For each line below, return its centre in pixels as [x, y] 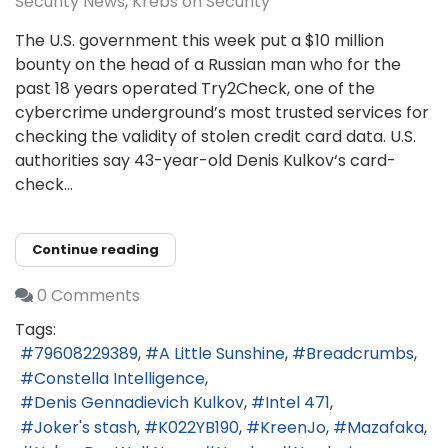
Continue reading [95, 249]
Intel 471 [297, 403]
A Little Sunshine [222, 354]
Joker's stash [85, 428]
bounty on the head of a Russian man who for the [208, 64]
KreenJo [293, 428]
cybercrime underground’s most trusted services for [222, 112]
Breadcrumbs [360, 354]
